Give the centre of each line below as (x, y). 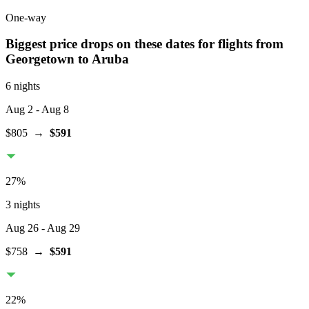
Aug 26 (22, 228)
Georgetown (40, 59)
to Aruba (103, 59)
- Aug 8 (51, 110)
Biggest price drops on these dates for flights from (144, 44)
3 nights (23, 205)
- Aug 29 (59, 228)
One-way (26, 17)
